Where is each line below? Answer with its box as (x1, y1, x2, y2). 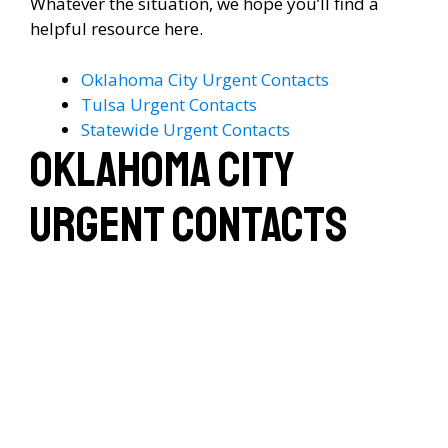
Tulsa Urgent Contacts (81, 92, 257, 116)
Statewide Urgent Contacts (81, 117, 290, 141)
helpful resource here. (30, 17, 203, 40)
